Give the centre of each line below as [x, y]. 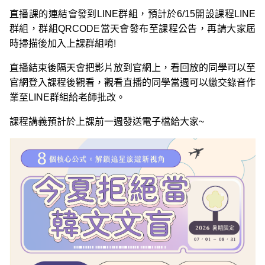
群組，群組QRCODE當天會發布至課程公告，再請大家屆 [132, 28]
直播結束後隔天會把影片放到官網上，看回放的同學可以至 [132, 67]
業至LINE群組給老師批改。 [67, 97]
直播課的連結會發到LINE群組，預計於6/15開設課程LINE [132, 14]
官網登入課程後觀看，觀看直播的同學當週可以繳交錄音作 [132, 82]
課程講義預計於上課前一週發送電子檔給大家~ [107, 121]
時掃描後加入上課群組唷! [63, 43]
